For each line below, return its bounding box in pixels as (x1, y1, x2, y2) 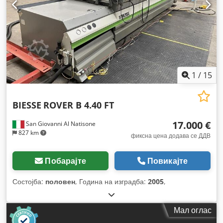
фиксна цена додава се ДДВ (131, 131, 211, 140)
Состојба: (12, 177, 45, 187)
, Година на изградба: (75, 177, 148, 187)
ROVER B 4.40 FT (43, 99, 114, 111)
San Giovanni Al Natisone (24, 119, 96, 128)
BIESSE (12, 99, 41, 111)
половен (45, 177, 75, 187)
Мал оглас (174, 205, 212, 216)
